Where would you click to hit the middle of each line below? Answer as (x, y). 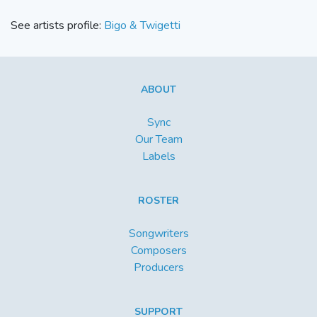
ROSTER (158, 201)
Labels (158, 157)
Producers (158, 268)
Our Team (158, 140)
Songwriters (158, 234)
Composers (158, 251)
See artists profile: (57, 26)
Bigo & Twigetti (142, 26)
